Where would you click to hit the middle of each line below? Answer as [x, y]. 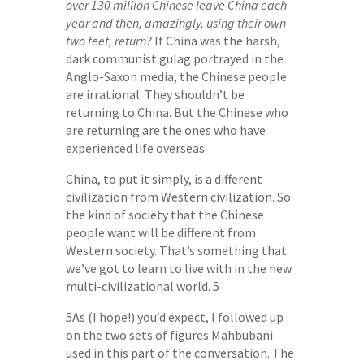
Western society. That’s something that [176, 250]
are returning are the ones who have [165, 130]
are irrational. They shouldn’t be [155, 94]
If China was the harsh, [216, 40]
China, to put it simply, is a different [164, 178]
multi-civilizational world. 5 [142, 286]
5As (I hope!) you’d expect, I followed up [174, 316]
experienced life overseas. [136, 147]
